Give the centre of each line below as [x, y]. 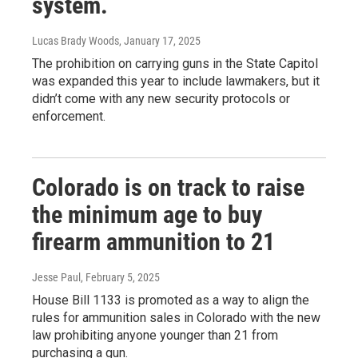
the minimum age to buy [147, 214]
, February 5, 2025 [120, 277]
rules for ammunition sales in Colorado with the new [176, 317]
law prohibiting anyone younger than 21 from [155, 335]
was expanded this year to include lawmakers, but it [176, 81]
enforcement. [69, 116]
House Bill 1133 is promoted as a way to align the [171, 300]
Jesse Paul [56, 277]
